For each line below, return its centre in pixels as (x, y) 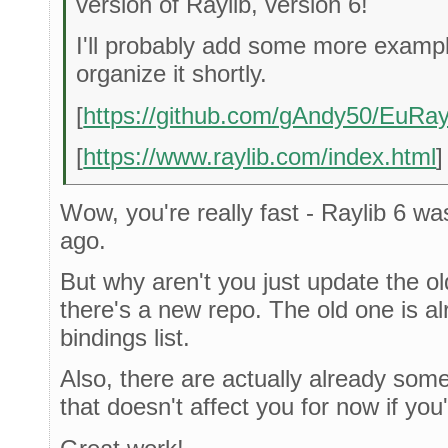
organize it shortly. (172, 74)
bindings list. (125, 337)
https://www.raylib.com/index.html (260, 156)
